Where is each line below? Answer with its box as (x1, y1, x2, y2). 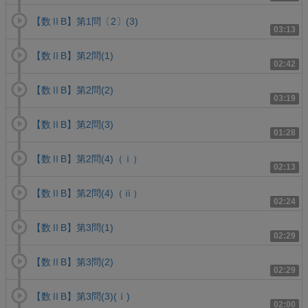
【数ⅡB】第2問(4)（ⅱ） (32, 188, 142, 199)
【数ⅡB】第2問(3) (32, 119, 113, 131)
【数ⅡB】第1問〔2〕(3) (32, 16, 138, 27)
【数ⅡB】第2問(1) (32, 50, 113, 62)
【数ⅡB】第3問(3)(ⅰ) (32, 291, 130, 302)
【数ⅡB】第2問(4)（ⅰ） (32, 153, 142, 165)
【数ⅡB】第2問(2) (32, 85, 113, 96)
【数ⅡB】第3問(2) (32, 256, 113, 268)
